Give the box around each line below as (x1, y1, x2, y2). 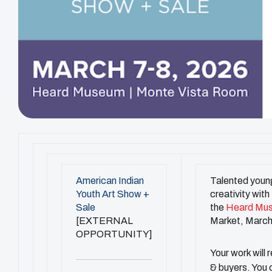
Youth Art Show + (75, 189, 149, 200)
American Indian (75, 175, 144, 186)
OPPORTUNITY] (75, 229, 152, 240)
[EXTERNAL (75, 216, 133, 226)
